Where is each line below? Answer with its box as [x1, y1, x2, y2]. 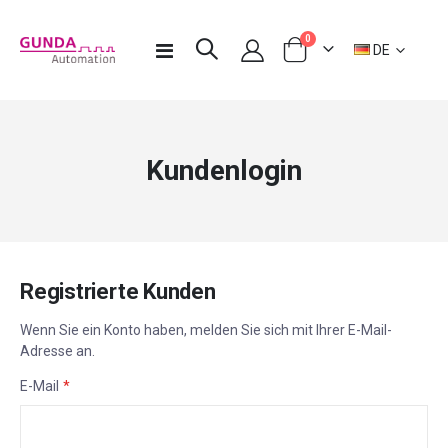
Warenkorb [280, 49, 350, 66]
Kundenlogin [146, 154, 302, 187]
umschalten [171, 60, 247, 77]
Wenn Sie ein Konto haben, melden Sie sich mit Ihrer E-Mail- [20, 321, 392, 338]
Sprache [348, 38, 402, 55]
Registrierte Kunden [20, 278, 216, 304]
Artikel [310, 31, 342, 43]
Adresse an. [20, 342, 95, 359]
